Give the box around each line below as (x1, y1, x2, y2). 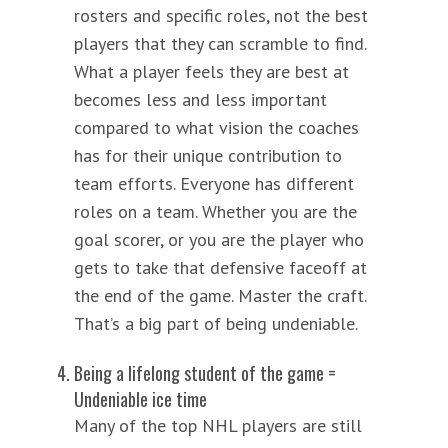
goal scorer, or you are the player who (74, 227, 364, 251)
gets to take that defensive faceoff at (74, 255, 367, 279)
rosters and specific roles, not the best (74, 3, 368, 27)
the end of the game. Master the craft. (74, 283, 366, 307)
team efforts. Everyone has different (74, 171, 354, 195)
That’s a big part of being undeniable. (74, 311, 358, 335)
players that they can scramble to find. (74, 31, 371, 55)
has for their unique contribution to (74, 143, 342, 167)
